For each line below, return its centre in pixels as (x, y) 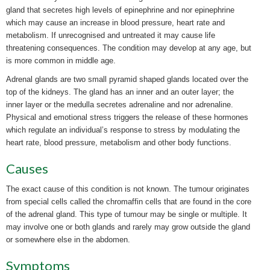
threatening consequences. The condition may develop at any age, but (129, 48)
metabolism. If (32, 35)
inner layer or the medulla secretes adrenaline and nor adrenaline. (120, 105)
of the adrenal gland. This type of (65, 214)
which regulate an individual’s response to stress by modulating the (123, 130)
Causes (27, 168)
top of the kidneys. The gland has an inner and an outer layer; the (120, 92)
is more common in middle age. (61, 61)
